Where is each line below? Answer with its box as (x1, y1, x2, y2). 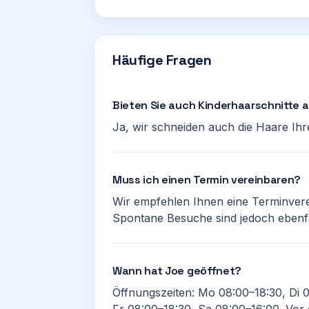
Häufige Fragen (112, 51, 212, 69)
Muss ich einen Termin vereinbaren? (112, 172, 301, 187)
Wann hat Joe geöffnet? (112, 263, 241, 278)
